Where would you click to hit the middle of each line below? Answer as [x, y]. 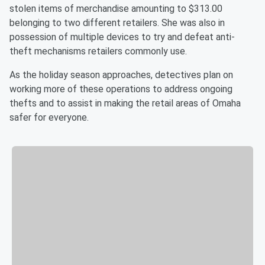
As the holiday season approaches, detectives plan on [121, 75]
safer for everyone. [49, 117]
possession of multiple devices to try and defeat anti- [122, 37]
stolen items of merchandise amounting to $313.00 [116, 9]
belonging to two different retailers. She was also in [117, 23]
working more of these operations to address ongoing [121, 89]
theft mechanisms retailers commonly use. [98, 51]
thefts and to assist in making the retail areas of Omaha [125, 103]
